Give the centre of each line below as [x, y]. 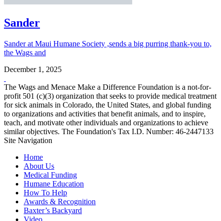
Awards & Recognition [60, 202]
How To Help [45, 193]
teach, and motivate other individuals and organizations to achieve [106, 123]
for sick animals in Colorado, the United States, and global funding [108, 105]
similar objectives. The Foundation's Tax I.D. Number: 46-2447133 [109, 132]
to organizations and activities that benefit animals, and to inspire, [105, 114]
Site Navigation [28, 141]
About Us [39, 166]
